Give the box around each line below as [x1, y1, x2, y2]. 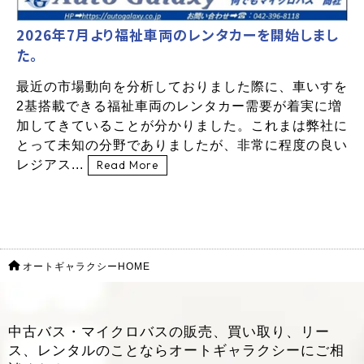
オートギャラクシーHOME [23, 261, 150, 273]
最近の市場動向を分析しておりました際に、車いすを [16, 80, 348, 94]
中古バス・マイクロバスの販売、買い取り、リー [8, 324, 330, 340]
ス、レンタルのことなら [8, 343, 169, 359]
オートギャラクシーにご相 [169, 343, 344, 359]
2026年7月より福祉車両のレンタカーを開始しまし [16, 24, 339, 45]
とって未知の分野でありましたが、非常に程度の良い [16, 138, 348, 153]
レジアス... [16, 158, 88, 172]
